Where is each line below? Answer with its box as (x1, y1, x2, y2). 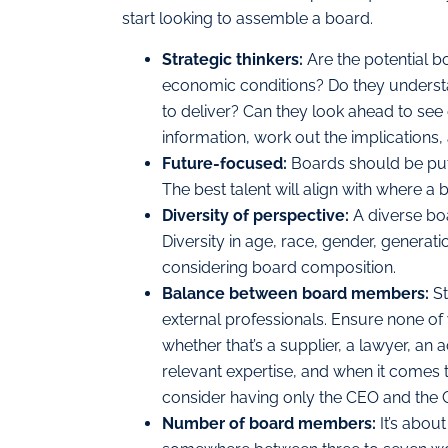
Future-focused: (162, 153, 291, 173)
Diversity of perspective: (162, 205, 353, 225)
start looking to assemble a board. (122, 9, 373, 29)
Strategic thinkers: (162, 49, 307, 69)
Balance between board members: (162, 283, 429, 303)
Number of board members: (162, 413, 376, 433)
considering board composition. (162, 257, 396, 277)
